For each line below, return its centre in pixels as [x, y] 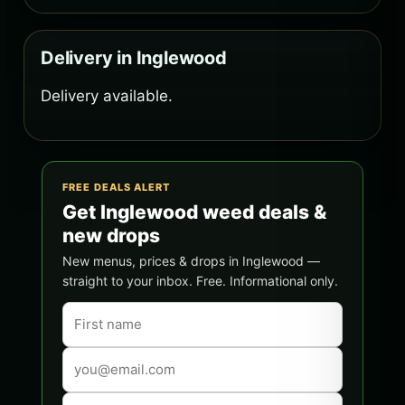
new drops [111, 236]
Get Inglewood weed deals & [194, 212]
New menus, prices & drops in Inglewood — [191, 261]
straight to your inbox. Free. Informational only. [200, 281]
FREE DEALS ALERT [117, 188]
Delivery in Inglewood [134, 58]
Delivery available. [107, 96]
